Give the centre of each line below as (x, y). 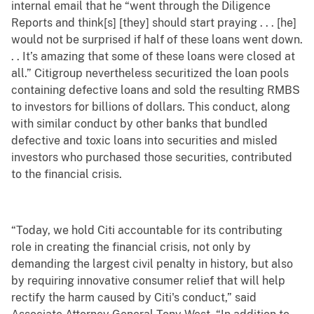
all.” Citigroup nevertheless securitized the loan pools (150, 74)
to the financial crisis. (67, 175)
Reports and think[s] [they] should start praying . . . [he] (154, 23)
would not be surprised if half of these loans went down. (157, 40)
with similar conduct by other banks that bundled (139, 124)
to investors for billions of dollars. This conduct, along (151, 107)
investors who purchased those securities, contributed (152, 158)
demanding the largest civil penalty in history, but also (152, 264)
